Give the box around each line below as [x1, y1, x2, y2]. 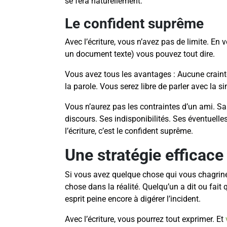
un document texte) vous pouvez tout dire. [65, 49, 215, 59]
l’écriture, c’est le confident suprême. [65, 126, 193, 136]
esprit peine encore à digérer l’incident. [65, 194, 201, 204]
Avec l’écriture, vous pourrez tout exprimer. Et [65, 214, 225, 224]
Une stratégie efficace [65, 145, 223, 165]
